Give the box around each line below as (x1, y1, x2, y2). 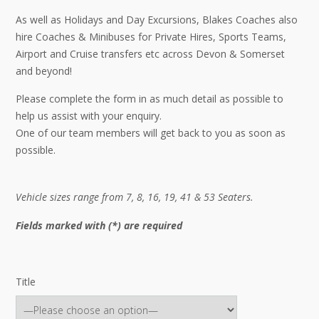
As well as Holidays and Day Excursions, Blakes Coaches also (16, 13, 298, 26)
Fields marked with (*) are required (16, 218, 182, 232)
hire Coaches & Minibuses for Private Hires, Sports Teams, (16, 30, 286, 43)
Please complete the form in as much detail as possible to (16, 92, 283, 106)
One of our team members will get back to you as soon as (16, 126, 286, 140)
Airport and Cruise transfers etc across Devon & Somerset (16, 47, 285, 61)
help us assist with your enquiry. (16, 109, 162, 123)
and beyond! (16, 64, 72, 78)
